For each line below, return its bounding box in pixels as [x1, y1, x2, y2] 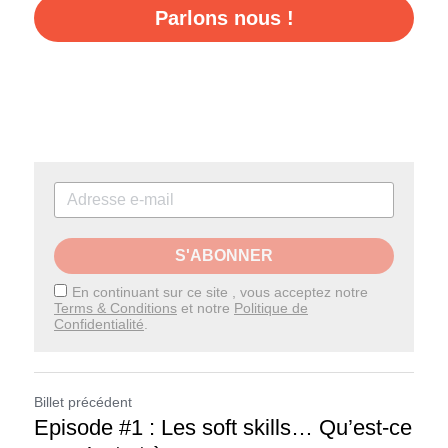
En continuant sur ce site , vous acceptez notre [72, 284, 368, 300]
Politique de [234, 300, 308, 316]
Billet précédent [34, 394, 132, 410]
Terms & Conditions [54, 300, 177, 316]
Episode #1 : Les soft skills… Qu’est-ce [34, 415, 412, 440]
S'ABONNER [175, 247, 273, 264]
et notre [177, 300, 234, 316]
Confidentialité [54, 316, 144, 332]
